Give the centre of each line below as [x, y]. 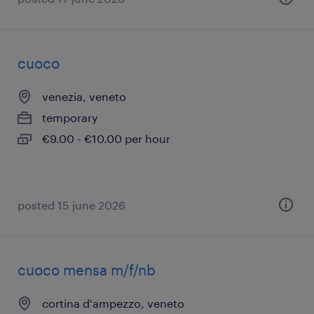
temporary [70, 117]
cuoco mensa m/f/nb [87, 270]
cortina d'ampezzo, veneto [113, 303]
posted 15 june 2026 [71, 205]
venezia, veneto [84, 96]
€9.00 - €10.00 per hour [106, 138]
